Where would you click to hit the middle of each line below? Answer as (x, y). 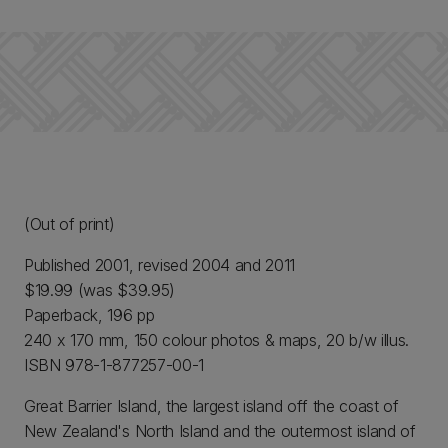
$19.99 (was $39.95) (99, 290)
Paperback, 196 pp (89, 315)
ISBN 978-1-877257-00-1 (114, 365)
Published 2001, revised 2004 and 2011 (160, 265)
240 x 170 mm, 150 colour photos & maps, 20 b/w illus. (217, 340)
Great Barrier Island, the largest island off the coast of (211, 406)
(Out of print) (69, 224)
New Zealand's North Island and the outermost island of (220, 431)
